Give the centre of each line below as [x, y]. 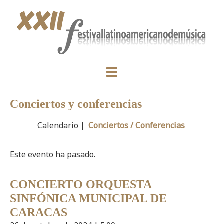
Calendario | [62, 126]
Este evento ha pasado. [53, 155]
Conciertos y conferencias [76, 104]
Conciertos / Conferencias [137, 126]
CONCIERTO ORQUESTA [81, 185]
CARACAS [39, 213]
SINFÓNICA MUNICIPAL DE [88, 199]
